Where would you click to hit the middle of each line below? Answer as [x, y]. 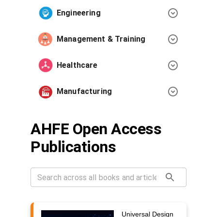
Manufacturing [84, 91]
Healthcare [77, 65]
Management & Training [101, 39]
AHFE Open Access [96, 129]
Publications [73, 147]
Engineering [79, 13]
